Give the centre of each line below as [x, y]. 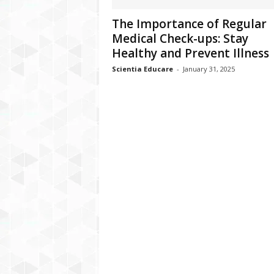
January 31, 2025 [209, 69]
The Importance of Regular [189, 24]
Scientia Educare [142, 69]
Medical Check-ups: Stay [180, 39]
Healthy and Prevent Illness [190, 53]
